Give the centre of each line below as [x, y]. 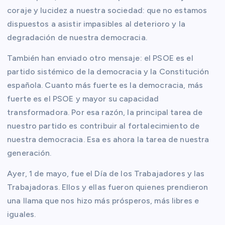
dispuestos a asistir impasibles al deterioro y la [96, 24]
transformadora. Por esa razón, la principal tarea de [105, 112]
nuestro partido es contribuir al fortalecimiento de [103, 126]
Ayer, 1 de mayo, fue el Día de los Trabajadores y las [106, 173]
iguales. [22, 214]
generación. [29, 153]
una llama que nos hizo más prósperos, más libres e [103, 200]
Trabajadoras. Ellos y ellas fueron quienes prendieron [108, 187]
